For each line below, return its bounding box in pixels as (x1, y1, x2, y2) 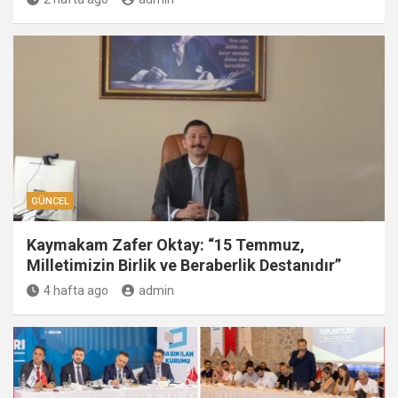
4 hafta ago (44, 283, 108, 298)
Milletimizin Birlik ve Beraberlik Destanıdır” (27, 256, 341, 275)
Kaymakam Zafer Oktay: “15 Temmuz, (27, 235, 305, 254)
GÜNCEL (31, 195, 69, 207)
